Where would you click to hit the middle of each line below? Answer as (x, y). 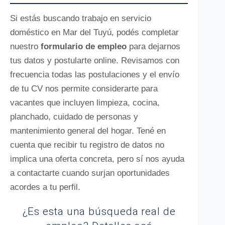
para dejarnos (153, 46)
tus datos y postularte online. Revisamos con (95, 61)
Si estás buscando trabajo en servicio (81, 18)
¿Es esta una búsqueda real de (99, 211)
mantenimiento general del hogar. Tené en (88, 131)
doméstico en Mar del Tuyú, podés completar (94, 32)
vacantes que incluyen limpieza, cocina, (85, 103)
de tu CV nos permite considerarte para (84, 89)
